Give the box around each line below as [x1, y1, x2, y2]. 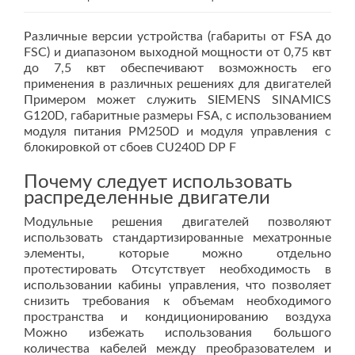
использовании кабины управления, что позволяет [24, 279, 331, 292]
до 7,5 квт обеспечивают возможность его [24, 62, 331, 74]
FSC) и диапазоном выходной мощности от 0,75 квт [24, 46, 331, 59]
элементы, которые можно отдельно [24, 247, 331, 260]
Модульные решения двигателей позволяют [24, 216, 331, 228]
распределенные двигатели [24, 189, 270, 208]
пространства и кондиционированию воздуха [24, 311, 331, 323]
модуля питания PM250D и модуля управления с [24, 125, 331, 138]
